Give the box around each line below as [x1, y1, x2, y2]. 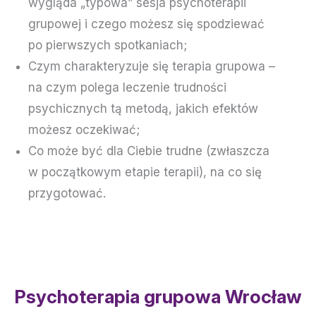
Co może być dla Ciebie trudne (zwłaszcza [28, 143, 269, 158]
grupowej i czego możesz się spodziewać [28, 16, 265, 31]
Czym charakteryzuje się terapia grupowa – [28, 59, 275, 73]
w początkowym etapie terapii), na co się [28, 164, 262, 179]
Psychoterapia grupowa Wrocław [14, 286, 302, 308]
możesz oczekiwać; [28, 122, 140, 137]
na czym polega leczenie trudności [28, 80, 226, 95]
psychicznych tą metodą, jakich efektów [28, 101, 258, 116]
